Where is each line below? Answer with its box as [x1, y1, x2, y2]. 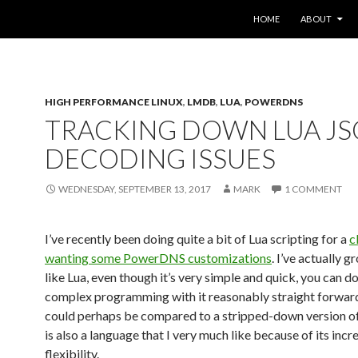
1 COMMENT [284, 183, 342, 195]
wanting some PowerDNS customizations [45, 250, 272, 265]
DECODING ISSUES [45, 142, 276, 174]
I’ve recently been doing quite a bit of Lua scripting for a [45, 231, 349, 246]
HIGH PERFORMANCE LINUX [45, 96, 183, 108]
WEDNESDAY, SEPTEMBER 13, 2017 [58, 183, 211, 195]
